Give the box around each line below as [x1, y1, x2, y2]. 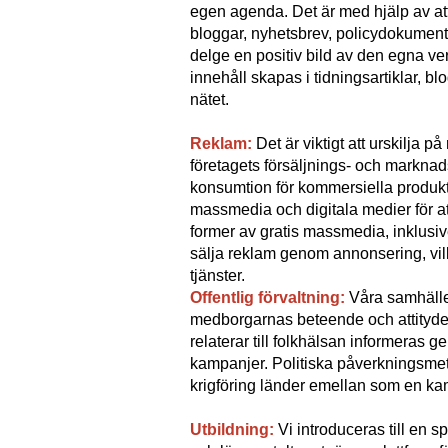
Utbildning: [190, 421, 278, 438]
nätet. [190, 91, 229, 108]
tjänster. [190, 267, 245, 284]
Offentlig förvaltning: [190, 289, 345, 306]
